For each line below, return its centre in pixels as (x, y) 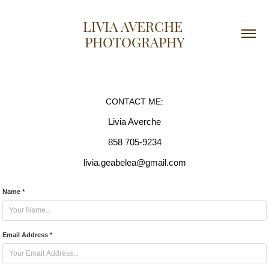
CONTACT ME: (134, 101)
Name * (14, 192)
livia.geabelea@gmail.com (134, 162)
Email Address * (28, 235)
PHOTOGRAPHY (134, 41)
